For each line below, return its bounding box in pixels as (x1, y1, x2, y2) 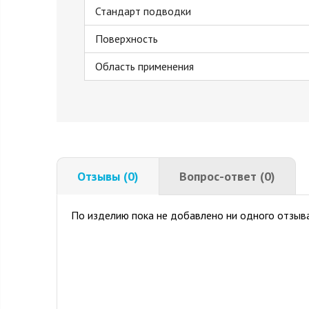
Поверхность (95, 32, 158, 46)
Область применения (95, 59, 194, 73)
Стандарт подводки (95, 4, 191, 18)
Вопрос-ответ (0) (179, 168, 275, 184)
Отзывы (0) (77, 168, 139, 184)
